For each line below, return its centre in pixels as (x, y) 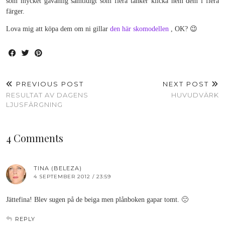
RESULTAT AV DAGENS (47, 95)
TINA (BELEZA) (58, 168)
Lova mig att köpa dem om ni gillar (58, 29)
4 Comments (35, 138)
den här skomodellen (139, 29)
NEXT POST (187, 84)
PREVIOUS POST (49, 84)
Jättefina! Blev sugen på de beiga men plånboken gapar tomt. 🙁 (97, 199)
